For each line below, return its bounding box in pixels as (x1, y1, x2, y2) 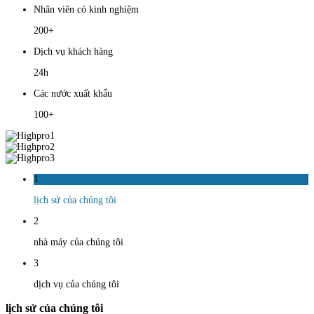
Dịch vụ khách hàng (34, 46, 113, 57)
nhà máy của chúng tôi (34, 236, 123, 247)
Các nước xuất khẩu (34, 88, 112, 99)
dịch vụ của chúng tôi (34, 278, 119, 289)
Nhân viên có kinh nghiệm (34, 4, 139, 15)
